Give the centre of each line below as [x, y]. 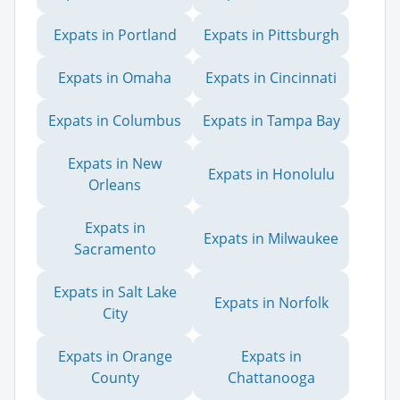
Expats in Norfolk [271, 302]
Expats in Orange [115, 356]
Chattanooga [271, 377]
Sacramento [115, 249]
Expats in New [115, 163]
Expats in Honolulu [271, 174]
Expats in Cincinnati [271, 77]
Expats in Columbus [115, 120]
